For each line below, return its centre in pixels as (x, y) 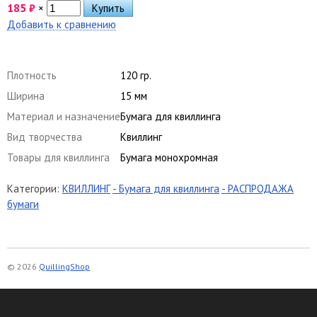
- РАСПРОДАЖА (258, 188)
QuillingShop (64, 266)
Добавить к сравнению (62, 24)
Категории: (35, 188)
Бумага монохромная (169, 157)
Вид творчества (45, 137)
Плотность (32, 75)
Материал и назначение (64, 116)
